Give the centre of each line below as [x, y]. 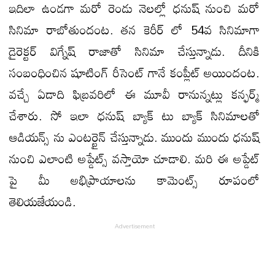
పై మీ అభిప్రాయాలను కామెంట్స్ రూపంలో [134, 180]
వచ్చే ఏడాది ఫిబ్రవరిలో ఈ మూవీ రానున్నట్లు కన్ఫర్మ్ [134, 94]
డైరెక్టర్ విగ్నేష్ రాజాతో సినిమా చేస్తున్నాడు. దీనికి [134, 51]
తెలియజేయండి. [43, 201]
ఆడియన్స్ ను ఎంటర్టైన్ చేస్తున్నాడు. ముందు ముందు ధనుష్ [134, 137]
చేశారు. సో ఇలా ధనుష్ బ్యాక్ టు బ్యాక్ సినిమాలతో [134, 115]
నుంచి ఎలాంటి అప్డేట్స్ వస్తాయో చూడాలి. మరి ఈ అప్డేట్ [134, 158]
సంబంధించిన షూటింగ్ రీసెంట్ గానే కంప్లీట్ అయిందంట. [134, 72]
